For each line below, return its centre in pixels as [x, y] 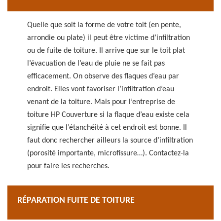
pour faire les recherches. [68, 166]
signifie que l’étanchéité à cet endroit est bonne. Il [107, 128]
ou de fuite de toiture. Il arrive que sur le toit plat [106, 51]
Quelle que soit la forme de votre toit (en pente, [104, 25]
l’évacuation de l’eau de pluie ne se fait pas [96, 64]
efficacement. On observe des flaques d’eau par [103, 76]
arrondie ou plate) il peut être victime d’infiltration [109, 38]
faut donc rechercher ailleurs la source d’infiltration [110, 141]
